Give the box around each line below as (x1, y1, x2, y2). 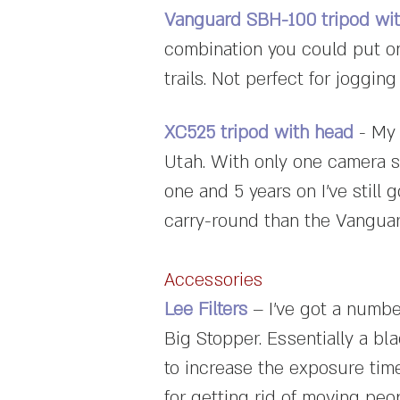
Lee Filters (164, 297, 247, 322)
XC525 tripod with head (164, 121, 354, 146)
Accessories (164, 268, 262, 293)
